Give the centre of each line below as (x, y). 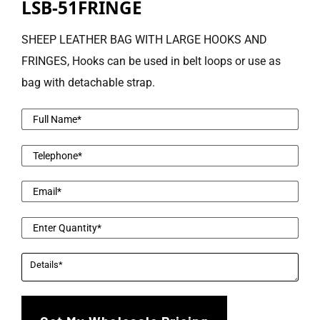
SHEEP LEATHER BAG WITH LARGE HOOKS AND (144, 40)
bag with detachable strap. (88, 82)
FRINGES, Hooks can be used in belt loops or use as (151, 61)
